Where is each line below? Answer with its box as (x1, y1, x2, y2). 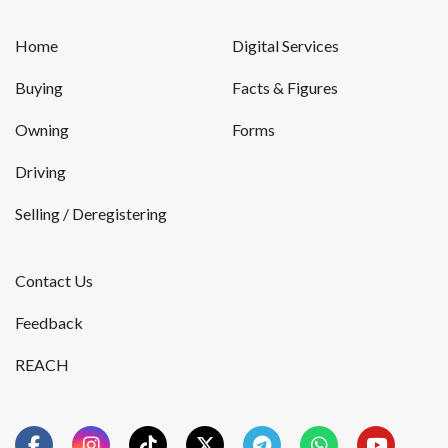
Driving (15, 161, 66, 181)
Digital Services (231, 35, 339, 55)
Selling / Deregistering (15, 203, 167, 223)
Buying (15, 77, 63, 97)
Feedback (15, 312, 83, 332)
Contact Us (15, 270, 93, 290)
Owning (15, 119, 69, 139)
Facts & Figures (231, 77, 338, 97)
